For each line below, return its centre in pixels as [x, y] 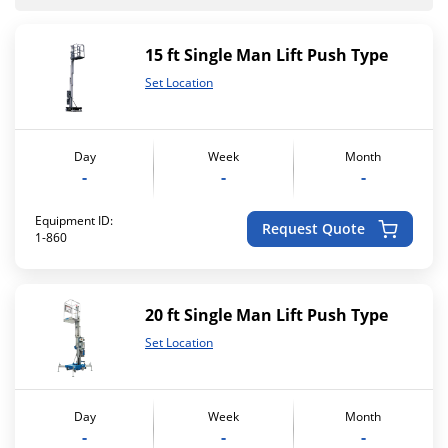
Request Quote [313, 228]
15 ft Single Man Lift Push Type [266, 54]
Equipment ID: [74, 220]
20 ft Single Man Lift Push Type [266, 314]
